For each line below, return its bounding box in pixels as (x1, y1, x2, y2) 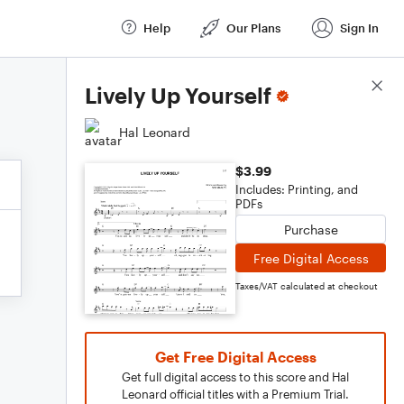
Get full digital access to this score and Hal (122, 370, 349, 384)
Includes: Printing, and (235, 182, 358, 197)
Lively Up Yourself (85, 82, 271, 108)
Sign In (340, 20, 379, 35)
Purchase (283, 221, 338, 237)
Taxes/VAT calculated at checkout (235, 280, 378, 291)
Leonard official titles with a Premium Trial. (122, 387, 349, 401)
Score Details (306, 78, 386, 95)
